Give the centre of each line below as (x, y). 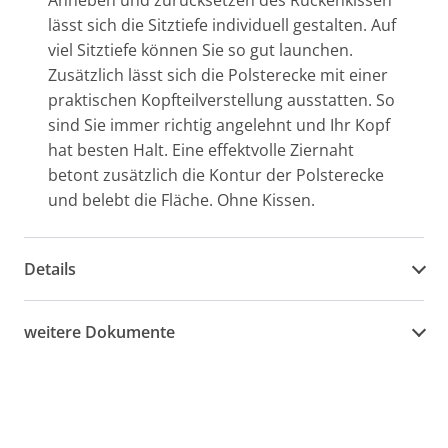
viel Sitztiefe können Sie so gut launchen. (200, 50)
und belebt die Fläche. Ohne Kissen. (181, 200)
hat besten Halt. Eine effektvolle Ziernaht (201, 150)
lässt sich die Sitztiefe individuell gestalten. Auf (222, 25)
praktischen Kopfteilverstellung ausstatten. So (221, 100)
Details (50, 268)
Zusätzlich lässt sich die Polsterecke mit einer (218, 75)
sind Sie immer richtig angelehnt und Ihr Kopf (219, 125)
